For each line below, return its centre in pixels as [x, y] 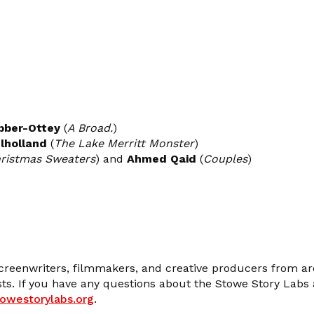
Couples [225, 158]
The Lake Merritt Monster [124, 143]
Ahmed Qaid [162, 158]
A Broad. [90, 128]
